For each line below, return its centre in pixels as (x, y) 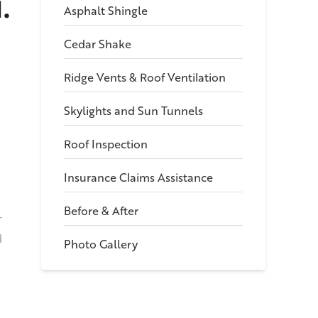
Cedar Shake (98, 44)
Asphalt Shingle (106, 11)
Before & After (102, 211)
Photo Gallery (101, 244)
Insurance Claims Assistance (139, 177)
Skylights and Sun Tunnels (134, 111)
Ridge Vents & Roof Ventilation (145, 77)
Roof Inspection (106, 144)
